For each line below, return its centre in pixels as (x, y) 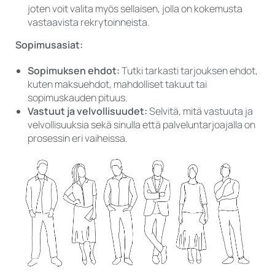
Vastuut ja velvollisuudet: (87, 111)
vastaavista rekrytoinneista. (90, 22)
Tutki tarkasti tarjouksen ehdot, (189, 71)
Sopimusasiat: (49, 45)
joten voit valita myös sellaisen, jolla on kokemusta (135, 9)
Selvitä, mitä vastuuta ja (200, 111)
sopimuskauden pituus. (78, 98)
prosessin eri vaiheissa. (78, 138)
